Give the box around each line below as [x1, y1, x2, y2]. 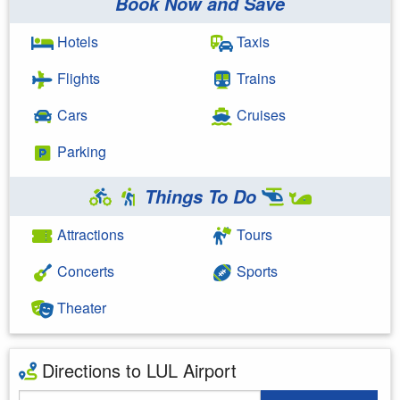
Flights [54, 67, 100, 88]
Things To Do [138, 183, 262, 209]
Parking [54, 140, 106, 162]
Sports [233, 260, 278, 281]
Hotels [54, 30, 98, 52]
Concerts [54, 260, 114, 281]
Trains [233, 67, 276, 88]
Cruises [233, 104, 286, 125]
